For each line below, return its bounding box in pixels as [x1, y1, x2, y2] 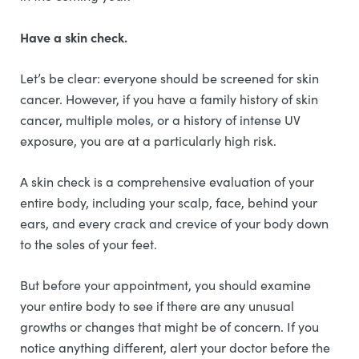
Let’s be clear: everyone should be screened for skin [20, 70, 319, 87]
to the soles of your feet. [20, 236, 160, 252]
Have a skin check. [20, 28, 131, 46]
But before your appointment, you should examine [20, 276, 311, 293]
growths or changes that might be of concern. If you [20, 318, 319, 335]
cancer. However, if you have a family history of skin [20, 91, 318, 107]
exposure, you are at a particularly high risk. [20, 132, 280, 149]
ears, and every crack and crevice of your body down [20, 215, 329, 232]
